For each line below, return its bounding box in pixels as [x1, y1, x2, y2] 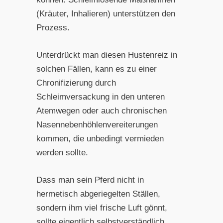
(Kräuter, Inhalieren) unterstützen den [36, 8, 175, 18]
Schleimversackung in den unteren [36, 92, 165, 102]
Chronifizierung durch [36, 78, 116, 88]
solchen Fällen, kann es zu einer [36, 64, 157, 74]
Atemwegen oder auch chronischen [36, 106, 167, 116]
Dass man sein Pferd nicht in [36, 175, 144, 185]
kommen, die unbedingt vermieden [36, 134, 164, 144]
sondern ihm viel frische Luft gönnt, [36, 203, 167, 213]
